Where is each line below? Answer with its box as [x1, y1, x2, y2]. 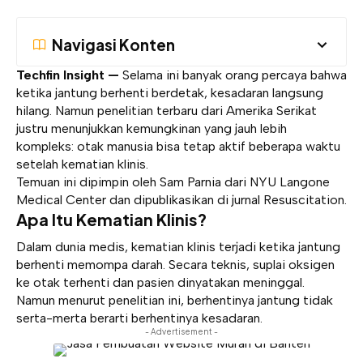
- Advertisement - [145, 326, 218, 336]
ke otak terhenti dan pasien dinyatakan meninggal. [16, 274, 305, 290]
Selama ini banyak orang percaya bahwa [119, 67, 347, 83]
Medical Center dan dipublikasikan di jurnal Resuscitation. [16, 192, 347, 207]
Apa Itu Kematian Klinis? [16, 209, 207, 229]
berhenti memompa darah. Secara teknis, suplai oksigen [16, 256, 335, 272]
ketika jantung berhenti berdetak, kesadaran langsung [16, 85, 323, 100]
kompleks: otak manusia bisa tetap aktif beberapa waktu [16, 139, 340, 154]
